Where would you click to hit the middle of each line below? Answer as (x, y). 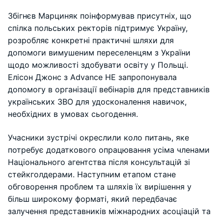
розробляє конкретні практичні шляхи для (91, 40)
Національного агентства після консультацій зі (99, 162)
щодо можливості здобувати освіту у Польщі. (98, 65)
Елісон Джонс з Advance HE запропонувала (92, 77)
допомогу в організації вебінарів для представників (109, 89)
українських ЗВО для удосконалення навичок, (97, 101)
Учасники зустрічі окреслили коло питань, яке (98, 137)
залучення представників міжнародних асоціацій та (109, 211)
